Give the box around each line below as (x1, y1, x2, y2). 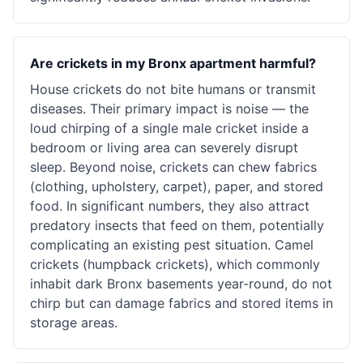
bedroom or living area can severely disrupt (30, 139, 298, 156)
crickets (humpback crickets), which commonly (30, 256, 320, 272)
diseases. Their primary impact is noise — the (30, 100, 309, 117)
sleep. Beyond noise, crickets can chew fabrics (30, 159, 317, 175)
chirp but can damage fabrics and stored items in (30, 295, 333, 311)
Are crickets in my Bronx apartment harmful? (30, 55, 316, 71)
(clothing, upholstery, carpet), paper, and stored (30, 178, 323, 194)
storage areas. (30, 314, 117, 331)
